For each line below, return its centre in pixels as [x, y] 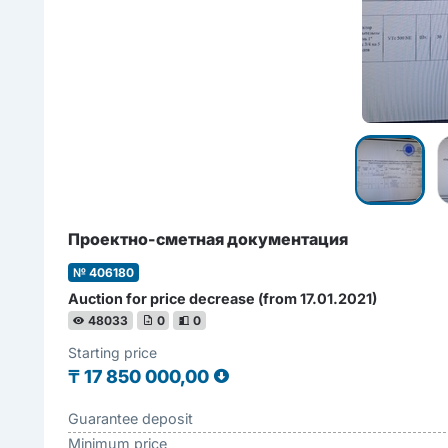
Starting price [113, 352]
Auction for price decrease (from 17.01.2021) [223, 298]
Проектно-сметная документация [208, 239]
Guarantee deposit [131, 418]
